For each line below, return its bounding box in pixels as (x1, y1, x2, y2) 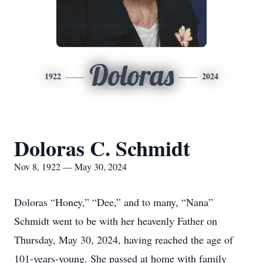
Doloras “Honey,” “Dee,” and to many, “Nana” (14, 195, 213, 209)
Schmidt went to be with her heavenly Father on (14, 214, 217, 228)
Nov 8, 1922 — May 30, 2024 (14, 160, 127, 173)
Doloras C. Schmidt (14, 133, 190, 163)
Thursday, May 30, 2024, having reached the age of (14, 232, 233, 247)
